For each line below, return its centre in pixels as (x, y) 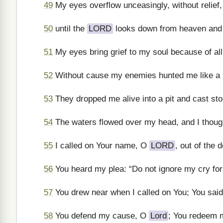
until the (70, 29)
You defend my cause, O (101, 216)
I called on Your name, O (101, 146)
